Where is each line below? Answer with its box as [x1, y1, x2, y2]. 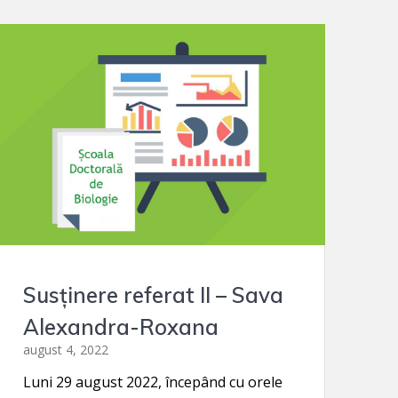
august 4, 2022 [22, 340, 108, 358]
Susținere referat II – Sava [22, 281, 283, 308]
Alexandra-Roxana [22, 313, 219, 340]
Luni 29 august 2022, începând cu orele [22, 371, 283, 392]
